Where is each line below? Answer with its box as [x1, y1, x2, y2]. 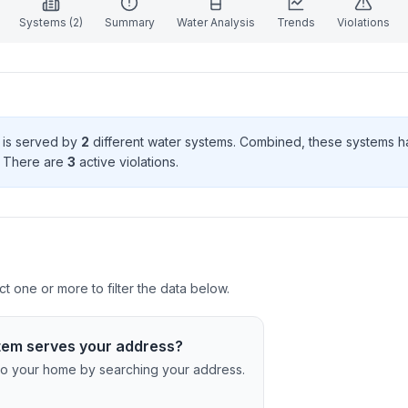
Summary [104, 15, 155, 29]
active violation [76, 154, 169, 169]
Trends [276, 15, 315, 29]
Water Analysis [176, 15, 255, 29]
